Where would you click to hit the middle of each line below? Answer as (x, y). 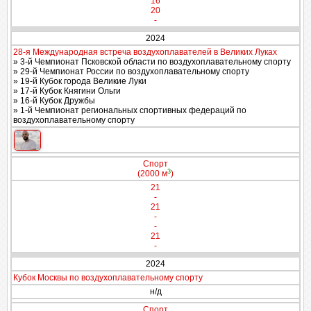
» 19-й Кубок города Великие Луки (80, 81)
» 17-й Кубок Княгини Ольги (67, 91)
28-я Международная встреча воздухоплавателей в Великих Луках (145, 52)
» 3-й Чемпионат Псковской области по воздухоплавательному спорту (152, 62)
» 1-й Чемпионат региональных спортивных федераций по (130, 110)
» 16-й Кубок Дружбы (54, 101)
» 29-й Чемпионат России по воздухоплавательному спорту (131, 72)
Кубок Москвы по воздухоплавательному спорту (108, 278)
